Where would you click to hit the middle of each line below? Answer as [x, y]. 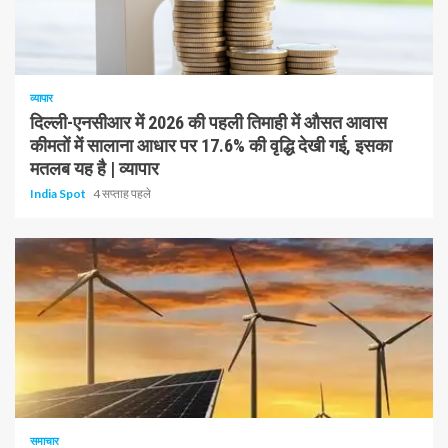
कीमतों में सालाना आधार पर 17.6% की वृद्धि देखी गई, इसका [211, 145]
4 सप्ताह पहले [122, 193]
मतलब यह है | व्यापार [94, 168]
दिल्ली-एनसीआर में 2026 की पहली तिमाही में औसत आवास [208, 122]
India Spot [59, 193]
